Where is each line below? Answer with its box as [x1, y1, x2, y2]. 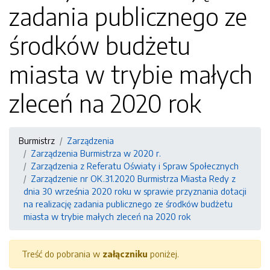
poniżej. [148, 248, 179, 259]
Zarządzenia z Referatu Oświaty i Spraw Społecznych [31, 160, 239, 171]
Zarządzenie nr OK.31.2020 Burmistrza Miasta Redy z [31, 173, 236, 184]
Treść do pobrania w [22, 248, 102, 259]
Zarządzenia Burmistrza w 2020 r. [31, 148, 161, 159]
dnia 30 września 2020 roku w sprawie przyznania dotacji [24, 186, 246, 196]
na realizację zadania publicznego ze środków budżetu [24, 198, 233, 209]
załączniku [102, 248, 148, 259]
